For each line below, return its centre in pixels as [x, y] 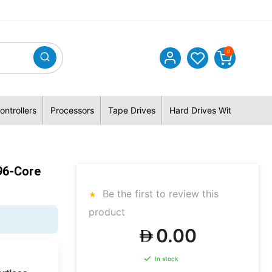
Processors [72, 110]
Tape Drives [131, 110]
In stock [166, 259]
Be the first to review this [159, 194]
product [107, 212]
